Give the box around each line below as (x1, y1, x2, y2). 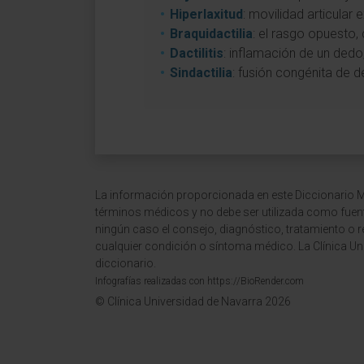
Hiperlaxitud (170, 6, 243, 22)
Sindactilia (170, 65, 232, 80)
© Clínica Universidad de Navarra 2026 (95, 295, 291, 308)
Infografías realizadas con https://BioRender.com (95, 275, 304, 287)
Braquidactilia (170, 26, 253, 41)
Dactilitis (170, 45, 223, 61)
